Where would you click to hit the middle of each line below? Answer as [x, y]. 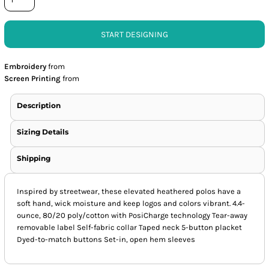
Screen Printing [33, 78]
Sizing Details [43, 131]
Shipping [34, 158]
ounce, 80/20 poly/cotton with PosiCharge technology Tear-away [132, 215]
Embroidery [26, 66]
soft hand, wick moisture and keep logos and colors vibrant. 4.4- [131, 203]
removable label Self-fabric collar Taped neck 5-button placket [130, 227]
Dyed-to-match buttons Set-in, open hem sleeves [106, 239]
